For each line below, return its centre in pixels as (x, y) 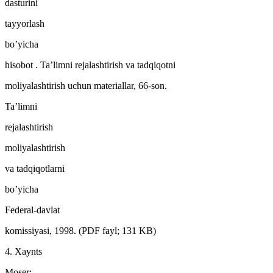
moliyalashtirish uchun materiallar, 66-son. (86, 85)
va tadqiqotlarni (35, 168)
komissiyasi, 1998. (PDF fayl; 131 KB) (80, 230)
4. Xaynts (23, 251)
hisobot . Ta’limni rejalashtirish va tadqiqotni (90, 65)
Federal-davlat (32, 210)
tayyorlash (25, 23)
